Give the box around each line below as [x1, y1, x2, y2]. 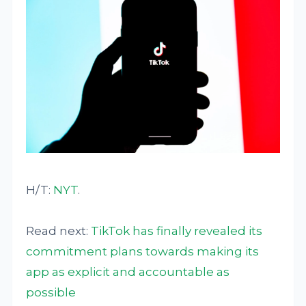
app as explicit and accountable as [26, 264, 230, 279]
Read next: [26, 223, 92, 238]
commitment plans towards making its [26, 244, 260, 258]
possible [26, 285, 76, 299]
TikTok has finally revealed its [91, 223, 263, 238]
